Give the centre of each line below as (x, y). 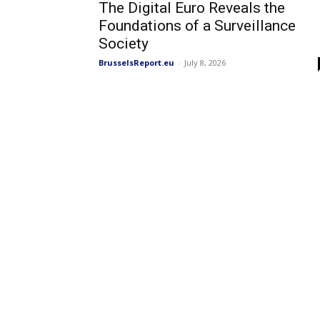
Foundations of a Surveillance (197, 26)
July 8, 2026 (205, 62)
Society (124, 44)
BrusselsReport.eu (136, 62)
